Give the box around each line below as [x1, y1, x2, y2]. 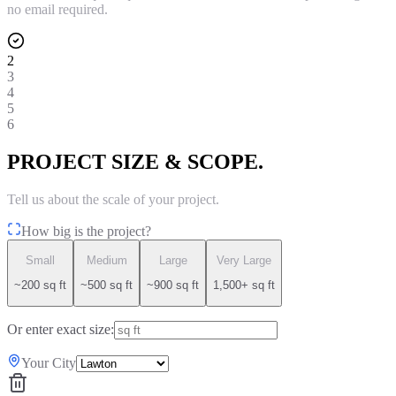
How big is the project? [21, 223, 151, 239]
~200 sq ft [14, 278, 66, 293]
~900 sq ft [147, 278, 199, 293]
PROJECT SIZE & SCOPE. [7, 149, 263, 173]
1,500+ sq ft [213, 278, 275, 293]
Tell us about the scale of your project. [7, 191, 219, 207]
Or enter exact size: [7, 321, 114, 337]
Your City [21, 354, 76, 370]
